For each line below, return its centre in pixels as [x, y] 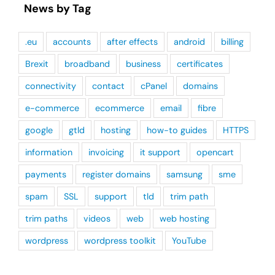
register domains [116, 174]
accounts [72, 42]
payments [45, 174]
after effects [132, 42]
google [39, 130]
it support [160, 152]
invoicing [106, 152]
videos [97, 219]
